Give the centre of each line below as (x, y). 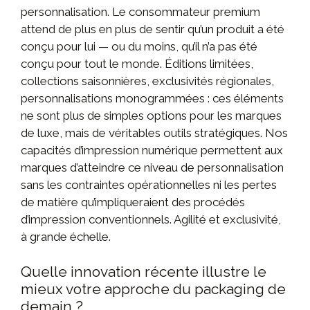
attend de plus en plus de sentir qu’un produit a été (153, 29)
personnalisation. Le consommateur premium (140, 11)
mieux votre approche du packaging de (153, 289)
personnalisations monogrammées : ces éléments (152, 98)
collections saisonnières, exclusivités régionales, (147, 81)
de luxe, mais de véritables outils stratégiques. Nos (154, 133)
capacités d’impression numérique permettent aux (152, 150)
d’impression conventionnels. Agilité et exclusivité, (151, 219)
